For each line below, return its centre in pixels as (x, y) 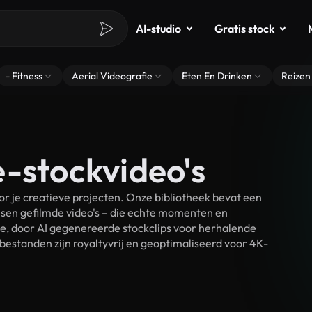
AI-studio (158, 29)
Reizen (296, 76)
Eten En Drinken (217, 76)
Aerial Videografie (112, 76)
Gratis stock (244, 29)
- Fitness (24, 76)
